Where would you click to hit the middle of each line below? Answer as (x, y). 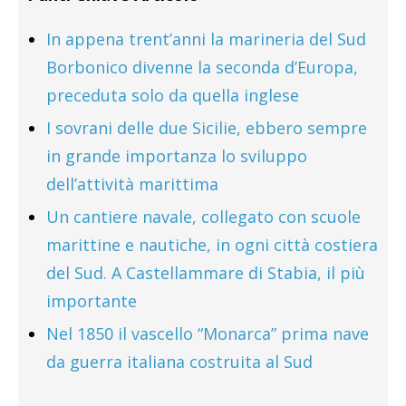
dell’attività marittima (132, 184)
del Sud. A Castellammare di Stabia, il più (206, 273)
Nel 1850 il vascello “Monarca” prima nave (208, 334)
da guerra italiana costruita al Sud (179, 362)
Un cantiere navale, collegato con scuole (203, 217)
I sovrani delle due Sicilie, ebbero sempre (207, 128)
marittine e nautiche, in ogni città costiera (212, 245)
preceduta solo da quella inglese (173, 96)
